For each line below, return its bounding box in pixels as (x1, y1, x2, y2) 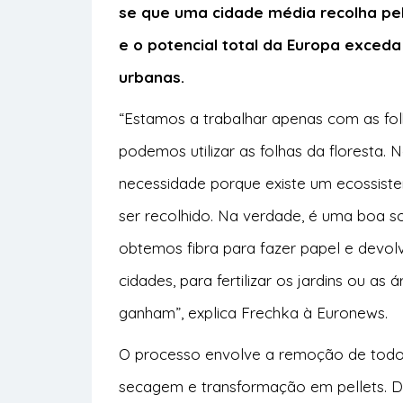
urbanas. (119, 67, 189, 86)
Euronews (317, 303, 385, 322)
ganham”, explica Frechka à (119, 303, 317, 322)
